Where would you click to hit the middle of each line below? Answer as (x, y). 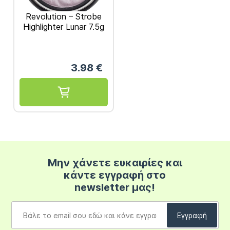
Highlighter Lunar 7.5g (63, 26)
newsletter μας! (115, 188)
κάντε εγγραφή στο (115, 175)
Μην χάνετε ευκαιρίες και (115, 163)
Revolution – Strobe (63, 16)
